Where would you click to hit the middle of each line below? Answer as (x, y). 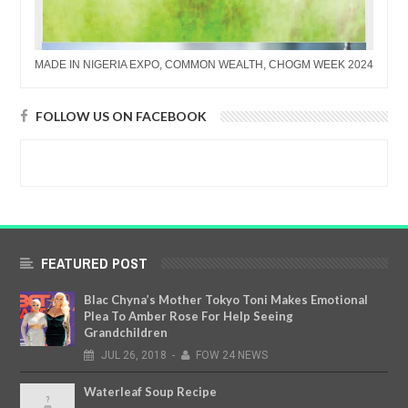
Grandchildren (126, 333)
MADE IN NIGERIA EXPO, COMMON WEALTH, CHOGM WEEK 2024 (204, 65)
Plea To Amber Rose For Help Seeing (189, 316)
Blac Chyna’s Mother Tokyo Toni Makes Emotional (226, 300)
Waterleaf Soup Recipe (150, 392)
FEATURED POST (94, 264)
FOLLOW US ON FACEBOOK (121, 117)
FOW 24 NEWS (232, 356)
